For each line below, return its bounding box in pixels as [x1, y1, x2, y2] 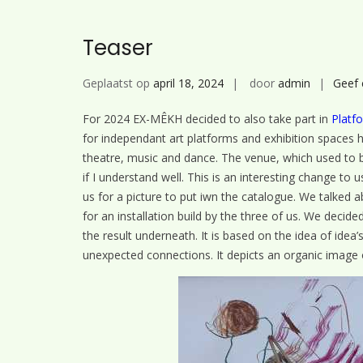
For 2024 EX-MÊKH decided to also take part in [83, 110, 331, 126]
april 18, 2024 [153, 75, 224, 91]
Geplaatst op [83, 75, 153, 91]
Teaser [83, 32, 153, 62]
